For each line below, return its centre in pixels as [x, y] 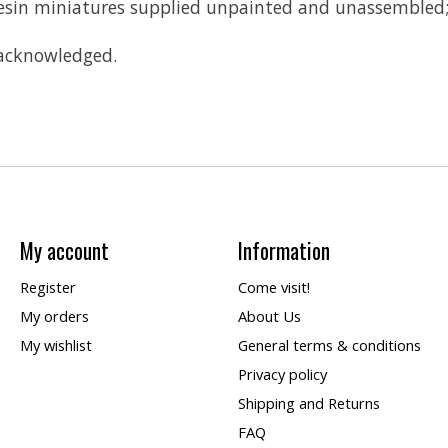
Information [283, 251]
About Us [269, 315]
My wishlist [55, 344]
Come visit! [273, 286]
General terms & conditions [329, 344]
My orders [54, 315]
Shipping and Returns [308, 403]
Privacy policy [282, 374]
